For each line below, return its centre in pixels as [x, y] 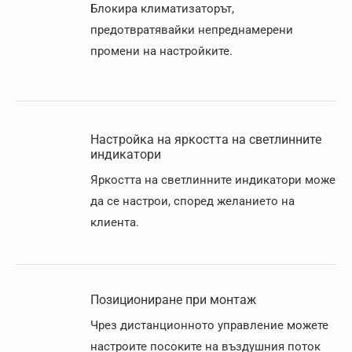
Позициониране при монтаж [173, 300]
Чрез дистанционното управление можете [209, 325]
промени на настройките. [161, 51]
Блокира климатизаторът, [162, 9]
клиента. [115, 222]
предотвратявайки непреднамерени [192, 30]
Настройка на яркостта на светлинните [206, 139]
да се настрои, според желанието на [192, 201]
